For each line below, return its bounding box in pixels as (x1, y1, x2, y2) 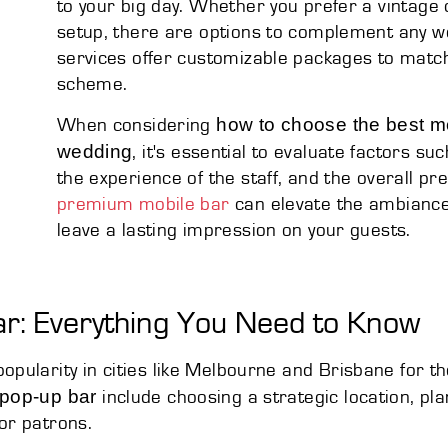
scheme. (56, 74, 128, 94)
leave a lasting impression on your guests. (56, 220, 411, 240)
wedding (56, 140, 133, 162)
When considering (56, 115, 217, 135)
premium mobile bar (56, 194, 230, 214)
